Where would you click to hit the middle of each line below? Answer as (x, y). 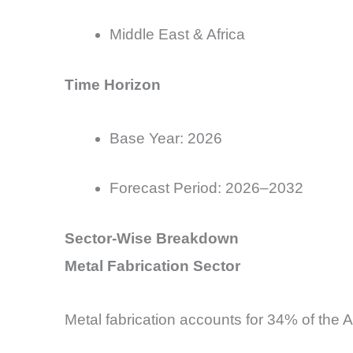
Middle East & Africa (177, 35)
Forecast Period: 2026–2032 (206, 188)
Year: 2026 (184, 138)
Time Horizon (113, 84)
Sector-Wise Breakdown (152, 238)
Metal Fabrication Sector (152, 266)
